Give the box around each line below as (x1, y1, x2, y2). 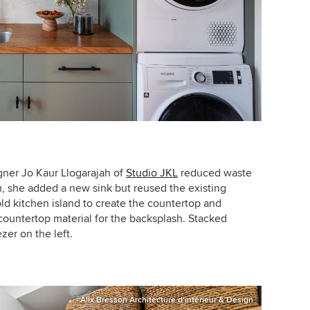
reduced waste (178, 165, 252, 180)
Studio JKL (126, 165, 178, 180)
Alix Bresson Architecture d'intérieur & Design (80, 294, 253, 305)
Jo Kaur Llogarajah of (21, 165, 126, 180)
